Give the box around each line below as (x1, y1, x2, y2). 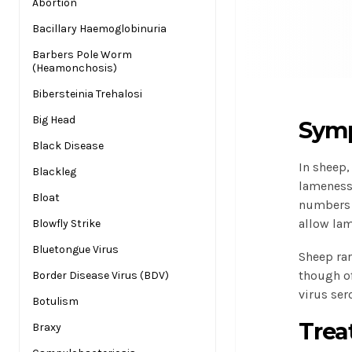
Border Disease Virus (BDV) (32, 269, 169, 282)
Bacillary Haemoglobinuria (32, 22, 167, 35)
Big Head (32, 113, 75, 126)
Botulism (32, 295, 79, 308)
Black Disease (32, 139, 104, 152)
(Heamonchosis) (32, 61, 117, 75)
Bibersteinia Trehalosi (32, 87, 142, 101)
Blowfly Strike (32, 217, 101, 230)
